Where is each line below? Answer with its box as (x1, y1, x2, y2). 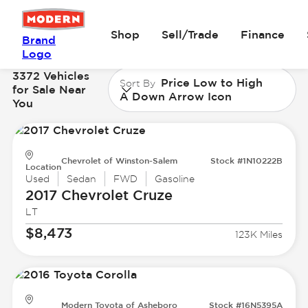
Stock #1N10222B (210, 155, 283, 166)
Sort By (120, 77, 156, 89)
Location (25, 162, 61, 172)
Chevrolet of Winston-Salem (60, 155, 177, 166)
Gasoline (154, 173, 195, 185)
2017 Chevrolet (25, 187, 129, 203)
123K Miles (235, 229, 283, 241)
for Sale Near (12, 82, 86, 96)
